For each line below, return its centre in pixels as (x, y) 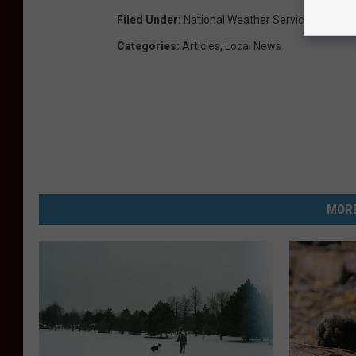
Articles (201, 46)
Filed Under (147, 20)
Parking (334, 20)
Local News (253, 46)
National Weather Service (247, 20)
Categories (147, 46)
